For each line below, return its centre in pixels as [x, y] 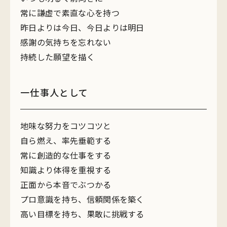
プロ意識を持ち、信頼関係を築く [82, 199]
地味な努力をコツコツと [66, 126]
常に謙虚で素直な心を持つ [70, 13]
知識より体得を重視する [66, 170]
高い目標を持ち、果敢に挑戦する [82, 214]
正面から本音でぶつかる [66, 184]
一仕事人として [54, 92]
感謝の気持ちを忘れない [66, 42]
